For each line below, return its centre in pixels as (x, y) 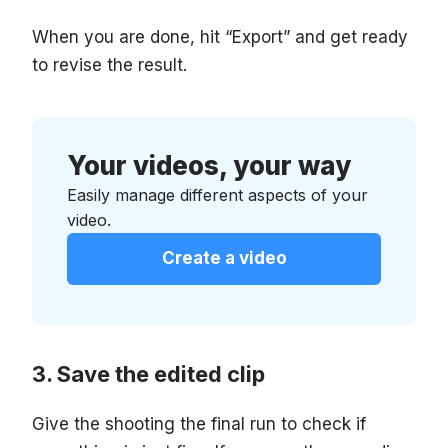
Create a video (224, 257)
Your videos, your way (209, 165)
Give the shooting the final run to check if (199, 423)
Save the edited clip (161, 373)
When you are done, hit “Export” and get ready (220, 36)
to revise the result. (109, 64)
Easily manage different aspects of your (217, 194)
